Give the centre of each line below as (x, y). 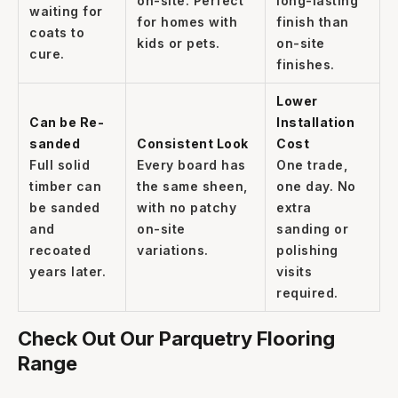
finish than (313, 21)
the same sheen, (192, 186)
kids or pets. (179, 43)
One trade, (312, 164)
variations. (173, 250)
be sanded (65, 207)
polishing (307, 250)
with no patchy (187, 207)
